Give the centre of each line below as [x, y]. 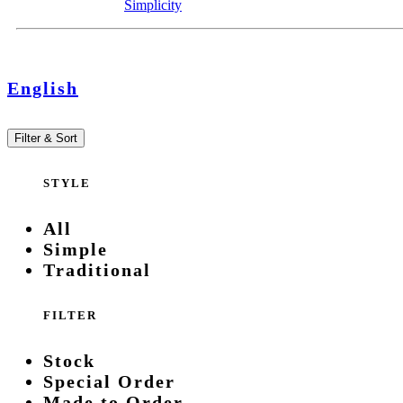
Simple [76, 249]
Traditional [97, 269]
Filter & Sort [46, 139]
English [43, 89]
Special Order [109, 382]
